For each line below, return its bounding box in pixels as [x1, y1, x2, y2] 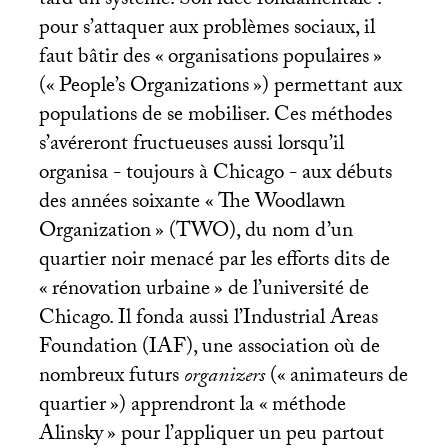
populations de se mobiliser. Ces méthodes [38, 99, 392, 136]
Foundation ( [38, 331, 149, 368]
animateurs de [289, 360, 408, 397]
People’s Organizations [58, 70, 249, 107]
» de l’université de [213, 273, 369, 310]
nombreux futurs [38, 360, 184, 397]
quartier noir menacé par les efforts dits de [38, 244, 390, 281]
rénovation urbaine [51, 273, 210, 310]
